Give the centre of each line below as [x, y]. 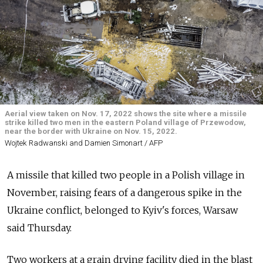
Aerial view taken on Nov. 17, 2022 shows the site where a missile [126, 113]
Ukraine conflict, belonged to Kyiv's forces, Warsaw [122, 210]
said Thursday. [39, 228]
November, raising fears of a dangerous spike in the [124, 193]
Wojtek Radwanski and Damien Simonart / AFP [84, 143]
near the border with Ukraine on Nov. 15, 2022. [91, 131]
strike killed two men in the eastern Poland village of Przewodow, [125, 122]
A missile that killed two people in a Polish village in [126, 175]
